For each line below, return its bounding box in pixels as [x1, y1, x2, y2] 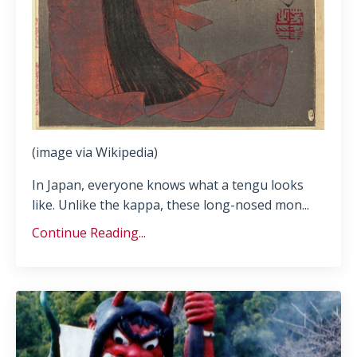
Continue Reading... [32, 224, 146, 242]
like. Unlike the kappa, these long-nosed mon [32, 196, 302, 214]
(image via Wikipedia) [32, 143, 158, 162]
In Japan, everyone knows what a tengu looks [32, 176, 304, 194]
